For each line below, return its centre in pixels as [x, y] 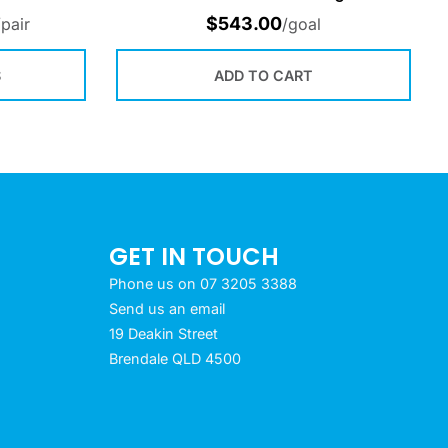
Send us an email [166, 308]
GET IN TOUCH [193, 256]
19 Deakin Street [163, 333]
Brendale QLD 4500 [174, 358]
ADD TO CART [263, 75]
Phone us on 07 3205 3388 [202, 283]
